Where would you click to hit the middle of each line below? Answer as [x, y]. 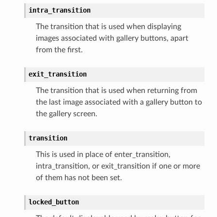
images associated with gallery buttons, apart [112, 38]
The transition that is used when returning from [116, 90]
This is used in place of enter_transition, [103, 154]
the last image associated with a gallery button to [119, 102]
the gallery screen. [66, 114]
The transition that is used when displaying [108, 26]
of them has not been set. [79, 178]
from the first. [59, 50]
